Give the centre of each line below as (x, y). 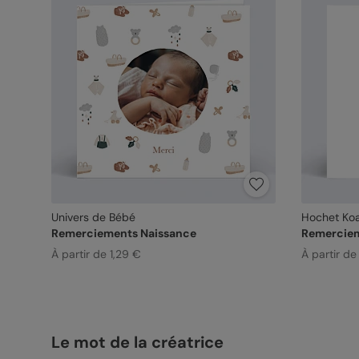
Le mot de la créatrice (137, 342)
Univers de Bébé (93, 217)
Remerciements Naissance (123, 233)
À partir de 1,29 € (96, 254)
